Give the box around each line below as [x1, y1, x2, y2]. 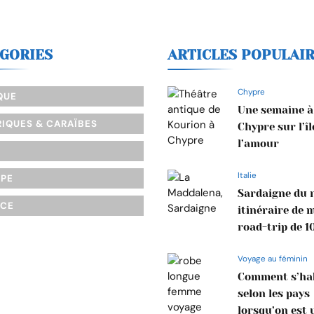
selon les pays [237, 287, 310, 300]
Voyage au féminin [237, 253, 308, 264]
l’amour [237, 137, 279, 150]
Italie [237, 170, 257, 181]
